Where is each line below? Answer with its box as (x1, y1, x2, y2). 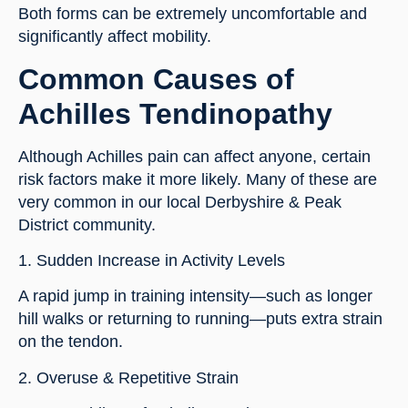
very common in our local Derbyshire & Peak (18, 192, 342, 211)
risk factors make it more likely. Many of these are (18, 169, 377, 189)
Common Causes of (18, 62, 294, 96)
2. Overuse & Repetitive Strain (18, 368, 239, 387)
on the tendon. (18, 332, 123, 352)
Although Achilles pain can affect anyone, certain (18, 147, 371, 166)
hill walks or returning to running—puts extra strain (18, 310, 382, 329)
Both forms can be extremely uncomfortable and (18, 5, 367, 24)
